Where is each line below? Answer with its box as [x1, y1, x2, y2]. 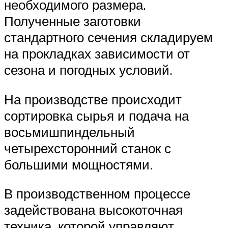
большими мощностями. [4, 156, 153, 173]
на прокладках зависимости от [4, 45, 190, 62]
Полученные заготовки [4, 13, 141, 30]
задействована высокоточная [4, 202, 183, 218]
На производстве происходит [4, 91, 182, 107]
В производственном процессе [4, 185, 190, 202]
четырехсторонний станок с [4, 139, 171, 156]
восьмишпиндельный [4, 123, 135, 140]
